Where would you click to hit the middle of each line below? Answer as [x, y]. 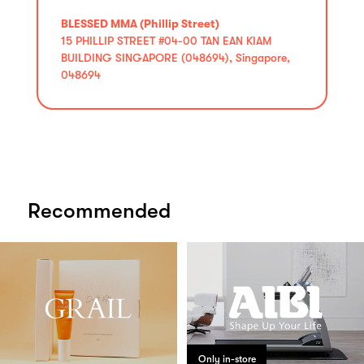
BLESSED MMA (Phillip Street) [140, 23]
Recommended [99, 210]
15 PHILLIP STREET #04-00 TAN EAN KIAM [166, 40]
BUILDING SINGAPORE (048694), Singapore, [175, 57]
